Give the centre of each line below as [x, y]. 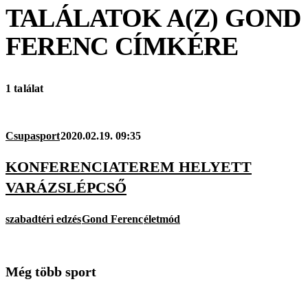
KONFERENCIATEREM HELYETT [129, 167]
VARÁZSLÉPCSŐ [66, 188]
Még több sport [51, 271]
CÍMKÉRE [173, 46]
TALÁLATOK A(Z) [115, 18]
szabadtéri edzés [43, 219]
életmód [162, 219]
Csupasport [33, 136]
